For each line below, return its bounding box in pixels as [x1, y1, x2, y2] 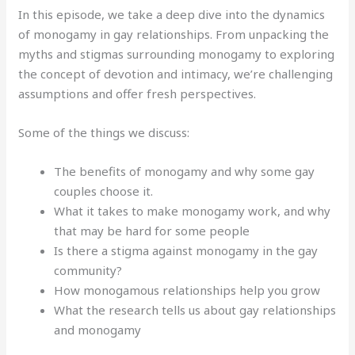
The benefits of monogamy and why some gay [54, 163, 315, 180]
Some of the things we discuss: [18, 124, 190, 141]
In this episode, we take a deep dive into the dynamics [18, 6, 326, 23]
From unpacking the [216, 26, 330, 43]
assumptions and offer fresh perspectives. [18, 86, 257, 102]
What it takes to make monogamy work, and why [54, 203, 331, 219]
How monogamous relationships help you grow [54, 282, 321, 299]
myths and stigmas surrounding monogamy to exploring [18, 46, 335, 63]
